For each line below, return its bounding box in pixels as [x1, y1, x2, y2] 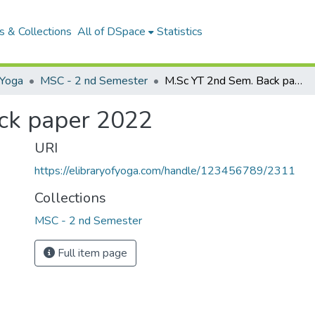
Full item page [55, 245, 127, 261]
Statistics [157, 24, 203, 39]
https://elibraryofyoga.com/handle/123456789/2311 [34, 163, 295, 179]
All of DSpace [77, 24, 146, 39]
